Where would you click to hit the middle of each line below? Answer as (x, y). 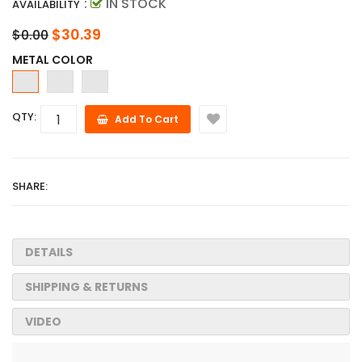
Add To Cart (147, 120)
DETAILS (49, 253)
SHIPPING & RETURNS (86, 287)
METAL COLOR (53, 60)
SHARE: (30, 187)
